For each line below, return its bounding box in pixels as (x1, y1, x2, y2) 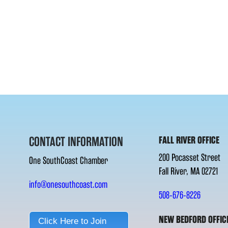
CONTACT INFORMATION (29, 134, 124, 149)
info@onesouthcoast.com (29, 178, 108, 190)
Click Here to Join (38, 216, 107, 226)
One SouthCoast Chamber (29, 154, 108, 166)
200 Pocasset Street (158, 151, 220, 163)
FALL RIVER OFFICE (158, 134, 219, 146)
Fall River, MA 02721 (158, 165, 218, 177)
